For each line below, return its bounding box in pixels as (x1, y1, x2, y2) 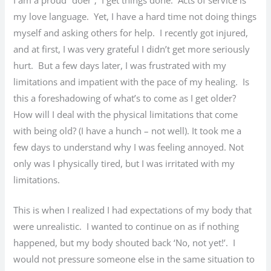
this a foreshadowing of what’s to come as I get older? (13, 91, 239, 104)
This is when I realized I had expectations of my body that (13, 203, 252, 216)
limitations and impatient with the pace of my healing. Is (13, 75, 250, 88)
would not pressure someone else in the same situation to (13, 252, 255, 265)
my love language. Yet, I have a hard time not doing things (13, 10, 257, 22)
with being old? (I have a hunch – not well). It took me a (13, 124, 242, 137)
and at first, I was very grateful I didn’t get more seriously (13, 42, 250, 55)
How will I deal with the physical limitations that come (13, 108, 238, 120)
